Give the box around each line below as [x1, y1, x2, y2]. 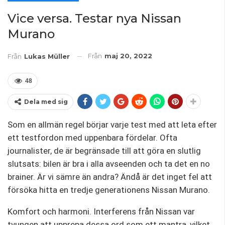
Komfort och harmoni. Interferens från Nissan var [8, 206, 195, 217]
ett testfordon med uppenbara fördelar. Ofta [8, 133, 177, 143]
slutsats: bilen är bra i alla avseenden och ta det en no [8, 159, 210, 169]
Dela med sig [24, 98, 68, 106]
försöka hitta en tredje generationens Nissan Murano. [8, 185, 210, 195]
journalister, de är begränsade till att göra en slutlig [8, 146, 201, 156]
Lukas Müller [24, 52, 70, 61]
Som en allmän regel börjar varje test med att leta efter [8, 120, 217, 130]
